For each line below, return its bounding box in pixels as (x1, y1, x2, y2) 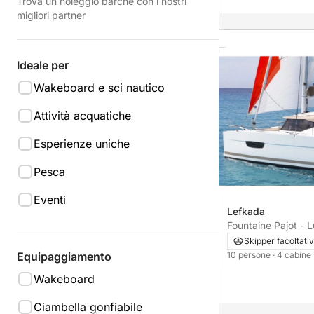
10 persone (227, 249, 273, 260)
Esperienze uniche (34, 137, 130, 151)
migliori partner (17, 9, 86, 21)
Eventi (34, 193, 66, 207)
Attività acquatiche (34, 109, 131, 123)
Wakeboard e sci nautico (34, 81, 165, 95)
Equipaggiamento (17, 250, 111, 264)
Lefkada (227, 205, 265, 217)
